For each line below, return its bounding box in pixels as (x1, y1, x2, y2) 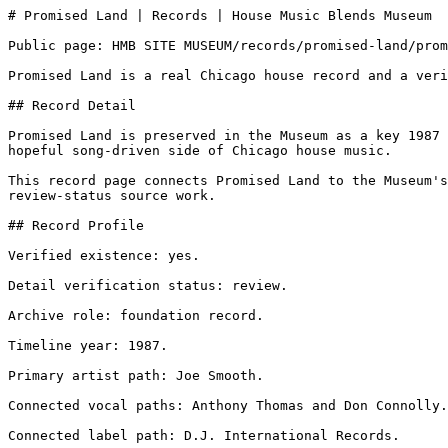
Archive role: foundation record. (8, 308, 264, 323)
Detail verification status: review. (8, 278, 288, 293)
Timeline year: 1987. (8, 338, 168, 353)
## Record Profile (8, 218, 144, 233)
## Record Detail (8, 98, 136, 113)
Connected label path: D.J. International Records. (8, 428, 400, 443)
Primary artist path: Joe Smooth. (8, 368, 264, 383)
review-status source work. (8, 188, 216, 203)
